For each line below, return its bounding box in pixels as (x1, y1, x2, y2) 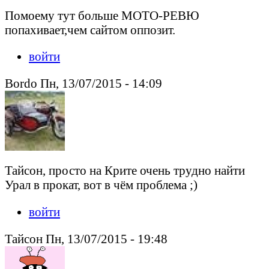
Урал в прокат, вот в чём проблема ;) (5, 177, 198, 192)
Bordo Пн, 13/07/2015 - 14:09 (5, 76, 162, 91)
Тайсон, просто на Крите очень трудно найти (5, 163, 245, 177)
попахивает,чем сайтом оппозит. (5, 22, 175, 37)
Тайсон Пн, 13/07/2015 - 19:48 (5, 231, 168, 246)
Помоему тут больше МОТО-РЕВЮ (5, 8, 199, 22)
